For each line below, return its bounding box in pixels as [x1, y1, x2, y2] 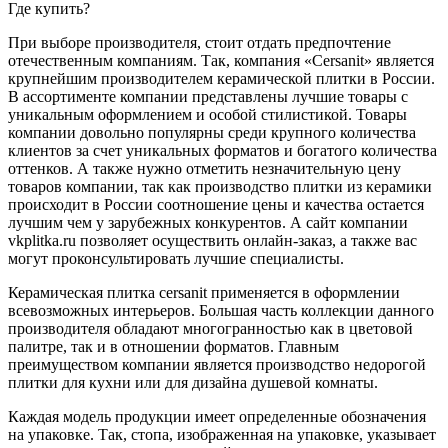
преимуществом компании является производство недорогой [8, 355, 426, 373]
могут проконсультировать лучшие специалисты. [8, 249, 344, 267]
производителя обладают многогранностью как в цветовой [8, 319, 413, 337]
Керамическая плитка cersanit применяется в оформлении [8, 283, 400, 301]
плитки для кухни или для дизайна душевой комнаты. [8, 373, 378, 391]
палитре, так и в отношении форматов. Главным [8, 337, 339, 355]
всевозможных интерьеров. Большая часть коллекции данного [8, 301, 434, 319]
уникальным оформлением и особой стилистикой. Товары [8, 105, 407, 123]
